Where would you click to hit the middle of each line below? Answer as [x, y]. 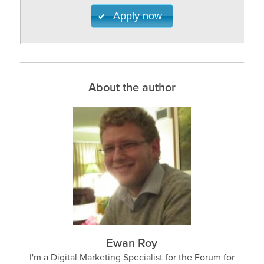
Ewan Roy [132, 244]
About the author [132, 88]
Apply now [138, 16]
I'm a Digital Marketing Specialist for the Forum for [132, 258]
